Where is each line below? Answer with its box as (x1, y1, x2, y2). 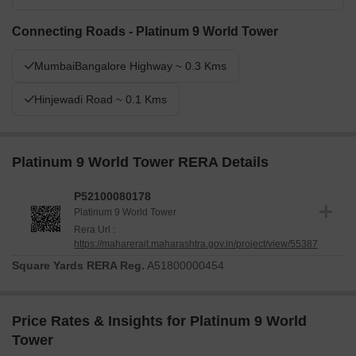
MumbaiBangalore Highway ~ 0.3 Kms (34, 60, 226, 73)
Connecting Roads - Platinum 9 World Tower (12, 25, 278, 39)
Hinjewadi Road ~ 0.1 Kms (34, 93, 167, 106)
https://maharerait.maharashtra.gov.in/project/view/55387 (74, 238, 318, 250)
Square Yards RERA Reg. (12, 259, 145, 273)
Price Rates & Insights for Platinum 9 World (12, 313, 307, 330)
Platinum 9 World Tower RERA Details (12, 154, 269, 171)
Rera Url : (74, 224, 115, 236)
